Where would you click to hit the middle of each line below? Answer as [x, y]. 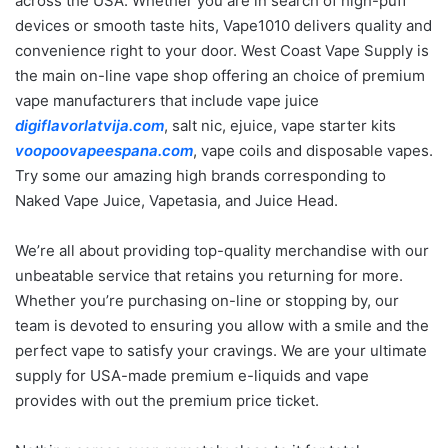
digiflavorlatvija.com [89, 125]
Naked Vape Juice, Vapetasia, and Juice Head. [176, 200]
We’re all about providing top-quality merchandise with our [222, 250]
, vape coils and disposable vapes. [313, 150]
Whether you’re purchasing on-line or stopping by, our [207, 300]
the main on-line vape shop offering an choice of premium [220, 75]
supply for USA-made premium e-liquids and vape [192, 375]
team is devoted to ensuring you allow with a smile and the [222, 325]
